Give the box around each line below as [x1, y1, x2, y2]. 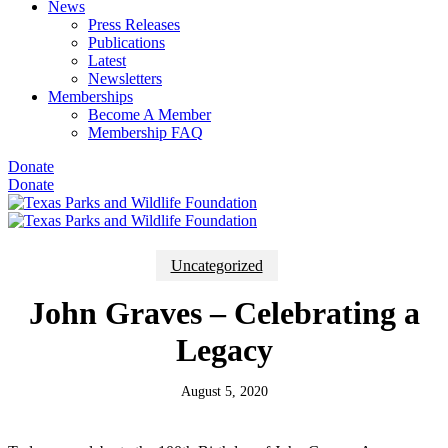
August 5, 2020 [180, 383, 268, 399]
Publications [88, 34, 165, 51]
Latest [88, 52, 126, 69]
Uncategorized [170, 256, 263, 274]
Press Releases [88, 16, 180, 33]
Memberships [48, 88, 133, 105]
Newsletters [88, 70, 162, 87]
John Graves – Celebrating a [28, 294, 420, 331]
